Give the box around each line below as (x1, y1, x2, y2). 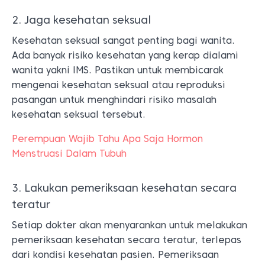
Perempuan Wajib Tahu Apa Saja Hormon (12, 132, 203, 144)
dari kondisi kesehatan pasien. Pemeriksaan (12, 248, 219, 260)
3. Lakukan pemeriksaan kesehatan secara (12, 181, 237, 194)
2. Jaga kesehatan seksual (12, 13, 151, 26)
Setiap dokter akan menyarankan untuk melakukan (12, 219, 247, 231)
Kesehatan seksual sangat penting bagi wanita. (12, 34, 235, 46)
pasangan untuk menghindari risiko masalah (12, 93, 216, 105)
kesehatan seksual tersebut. (12, 108, 146, 120)
